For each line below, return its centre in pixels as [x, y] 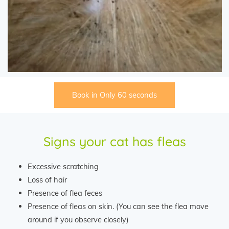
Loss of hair [47, 180]
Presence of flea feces [65, 193]
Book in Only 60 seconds [114, 95]
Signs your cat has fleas [114, 142]
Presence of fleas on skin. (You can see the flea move [118, 207]
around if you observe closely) [78, 220]
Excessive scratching [63, 167]
